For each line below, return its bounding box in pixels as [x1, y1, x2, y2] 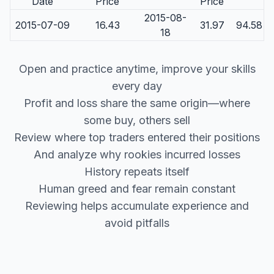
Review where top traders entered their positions [14, 131, 260, 144]
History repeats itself [84, 165, 190, 178]
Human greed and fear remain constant [39, 182, 235, 195]
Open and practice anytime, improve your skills [18, 62, 256, 75]
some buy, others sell [84, 114, 190, 127]
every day [112, 80, 162, 92]
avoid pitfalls [105, 217, 169, 229]
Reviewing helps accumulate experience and [25, 199, 249, 212]
